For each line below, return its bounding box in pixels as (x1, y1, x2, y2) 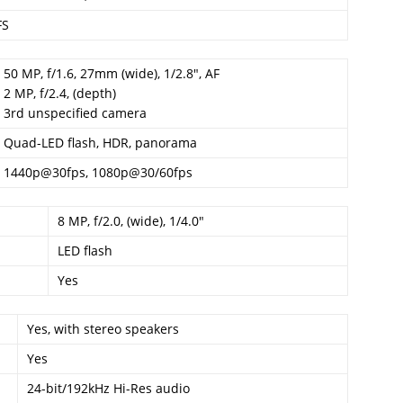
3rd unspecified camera (4, 104, 147, 121)
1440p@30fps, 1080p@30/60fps (4, 164, 193, 181)
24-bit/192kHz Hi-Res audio (27, 380, 190, 397)
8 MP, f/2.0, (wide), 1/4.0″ (58, 212, 204, 229)
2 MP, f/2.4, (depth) (4, 85, 116, 102)
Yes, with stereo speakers (27, 320, 179, 337)
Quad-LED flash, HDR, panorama (4, 134, 197, 151)
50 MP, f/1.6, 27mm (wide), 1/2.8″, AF (4, 65, 219, 82)
